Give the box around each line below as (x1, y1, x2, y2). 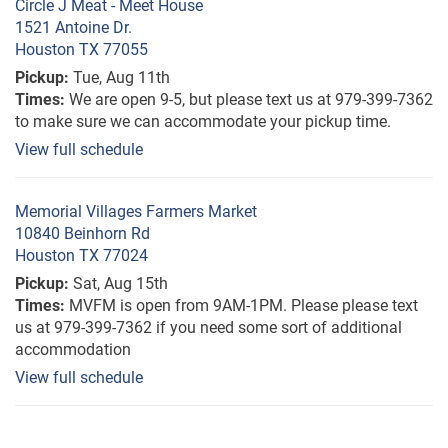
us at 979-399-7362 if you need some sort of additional (15, 317, 402, 337)
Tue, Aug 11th (73, 67, 170, 87)
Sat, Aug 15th (73, 273, 168, 293)
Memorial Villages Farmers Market (15, 201, 257, 221)
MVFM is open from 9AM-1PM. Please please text (69, 295, 418, 315)
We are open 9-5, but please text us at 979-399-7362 (69, 89, 433, 109)
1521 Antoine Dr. (15, 17, 132, 37)
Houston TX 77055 (15, 39, 148, 59)
